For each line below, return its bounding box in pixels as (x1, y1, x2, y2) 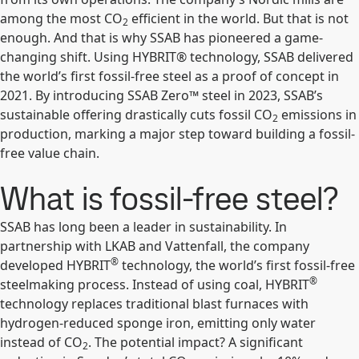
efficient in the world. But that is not (128, 10, 349, 28)
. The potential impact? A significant (88, 333, 303, 352)
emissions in (278, 106, 357, 124)
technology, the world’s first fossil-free (119, 256, 355, 275)
